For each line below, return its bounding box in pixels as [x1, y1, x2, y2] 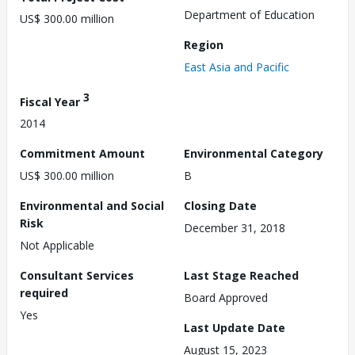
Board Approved [184, 290, 268, 306]
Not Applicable [20, 238, 94, 254]
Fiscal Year [20, 94, 83, 109]
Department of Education [184, 6, 315, 22]
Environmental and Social [20, 198, 164, 214]
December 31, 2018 [184, 220, 285, 236]
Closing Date [184, 198, 257, 214]
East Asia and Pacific [184, 59, 289, 74]
